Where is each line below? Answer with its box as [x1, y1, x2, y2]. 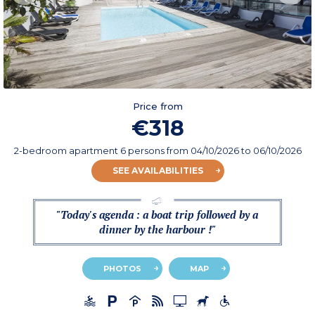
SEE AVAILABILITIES [112, 165, 203, 176]
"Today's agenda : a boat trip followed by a [56, 207, 259, 222]
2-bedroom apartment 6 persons [13, 145, 167, 157]
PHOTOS [103, 264, 141, 274]
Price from [132, 101, 183, 112]
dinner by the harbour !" [98, 222, 216, 237]
